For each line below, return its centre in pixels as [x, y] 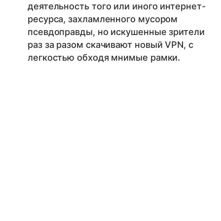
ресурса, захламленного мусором [103, 19]
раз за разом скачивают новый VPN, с [110, 45]
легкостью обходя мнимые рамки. [104, 58]
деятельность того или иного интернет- [117, 6]
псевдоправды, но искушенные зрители [116, 32]
